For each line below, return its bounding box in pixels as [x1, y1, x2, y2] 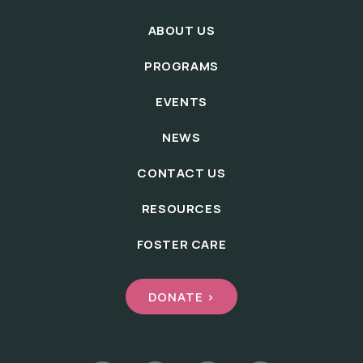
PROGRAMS [144, 58, 219, 75]
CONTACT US [137, 164, 226, 182]
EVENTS [156, 93, 207, 111]
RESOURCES [141, 200, 222, 218]
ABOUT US [147, 22, 216, 40]
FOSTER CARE [136, 236, 227, 254]
